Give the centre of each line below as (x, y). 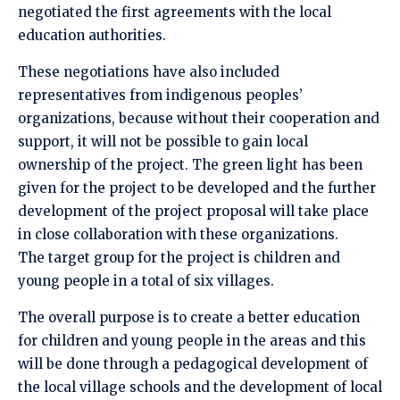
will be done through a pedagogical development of (193, 363)
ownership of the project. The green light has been (190, 164)
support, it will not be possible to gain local (163, 141)
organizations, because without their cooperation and (199, 118)
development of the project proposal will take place (193, 211)
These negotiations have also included (149, 71)
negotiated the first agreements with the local (175, 12)
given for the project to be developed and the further (197, 187)
